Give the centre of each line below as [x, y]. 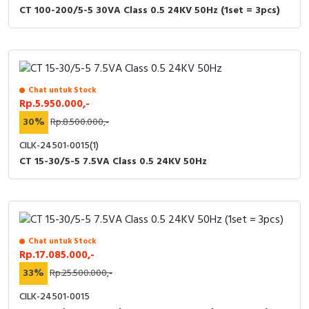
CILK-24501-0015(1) [59, 146]
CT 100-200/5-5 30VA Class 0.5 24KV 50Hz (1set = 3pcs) [150, 11]
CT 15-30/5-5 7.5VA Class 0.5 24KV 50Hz [113, 162]
